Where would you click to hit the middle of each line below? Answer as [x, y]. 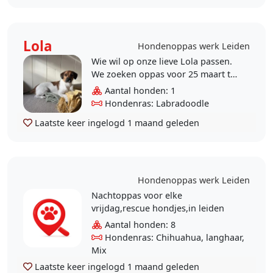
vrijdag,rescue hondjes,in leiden [158, 208]
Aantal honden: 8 [139, 225]
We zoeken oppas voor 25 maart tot [165, 74]
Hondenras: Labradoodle [155, 103]
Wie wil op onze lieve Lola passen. [161, 61]
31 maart [109, 87]
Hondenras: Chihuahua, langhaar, [173, 238]
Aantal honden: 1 [139, 90]
